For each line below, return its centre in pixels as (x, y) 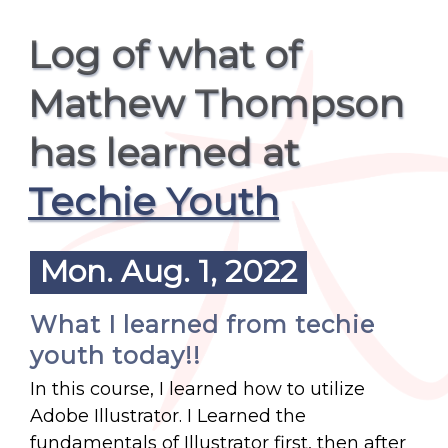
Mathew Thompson (216, 103)
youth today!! (115, 355)
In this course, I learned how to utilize (197, 389)
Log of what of (164, 54)
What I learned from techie (202, 324)
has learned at (163, 152)
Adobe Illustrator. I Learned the (168, 416)
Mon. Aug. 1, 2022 (168, 271)
